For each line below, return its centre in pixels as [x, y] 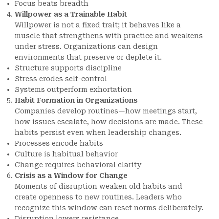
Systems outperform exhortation [73, 89]
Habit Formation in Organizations [76, 100]
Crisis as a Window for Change [71, 175]
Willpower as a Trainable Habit [71, 14]
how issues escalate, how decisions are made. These [109, 122]
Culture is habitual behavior [66, 154]
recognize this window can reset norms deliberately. [109, 208]
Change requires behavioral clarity [78, 165]
